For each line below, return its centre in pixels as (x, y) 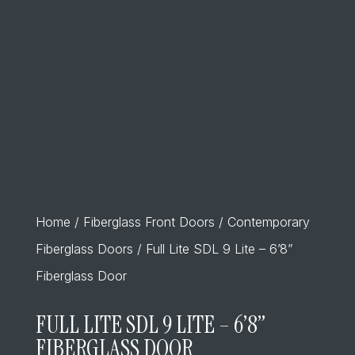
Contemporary (268, 222)
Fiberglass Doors (84, 249)
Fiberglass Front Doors (149, 222)
